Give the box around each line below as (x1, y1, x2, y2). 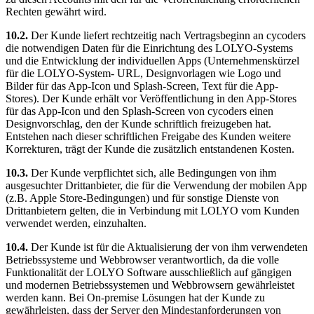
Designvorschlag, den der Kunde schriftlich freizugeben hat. (6, 118, 271, 130)
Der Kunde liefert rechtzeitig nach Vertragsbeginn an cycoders (31, 29, 306, 42)
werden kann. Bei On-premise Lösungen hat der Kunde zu (6, 292, 265, 304)
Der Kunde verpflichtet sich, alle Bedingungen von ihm (31, 167, 276, 179)
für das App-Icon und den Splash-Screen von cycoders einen (6, 105, 273, 118)
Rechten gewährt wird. (6, 6, 107, 18)
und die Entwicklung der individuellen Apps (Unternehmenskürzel (6, 55, 299, 67)
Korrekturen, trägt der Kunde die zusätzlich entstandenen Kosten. (6, 143, 294, 156)
